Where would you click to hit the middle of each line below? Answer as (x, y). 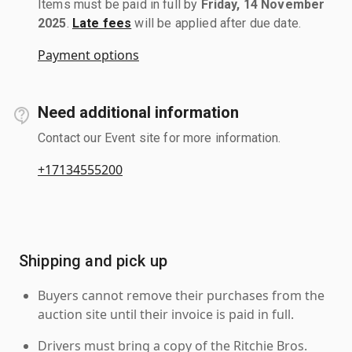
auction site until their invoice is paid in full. (166, 314)
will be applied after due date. (216, 23)
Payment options (88, 55)
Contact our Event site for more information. (159, 137)
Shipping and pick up (93, 260)
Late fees (102, 23)
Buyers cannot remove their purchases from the (181, 295)
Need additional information (138, 112)
